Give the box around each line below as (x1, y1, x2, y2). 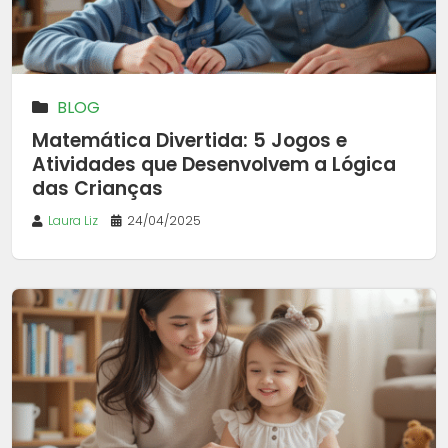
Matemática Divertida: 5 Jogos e (32, 127, 347, 155)
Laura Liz (48, 212, 98, 230)
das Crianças (32, 175, 163, 203)
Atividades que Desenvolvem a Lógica (32, 151, 396, 179)
